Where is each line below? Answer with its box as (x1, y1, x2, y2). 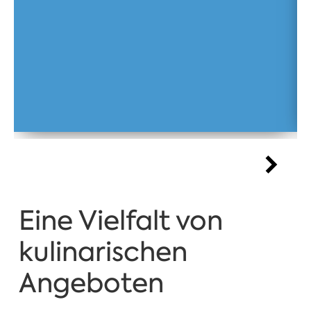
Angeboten (18, 264, 164, 301)
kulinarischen (18, 233, 187, 269)
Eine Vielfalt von (18, 202, 223, 238)
